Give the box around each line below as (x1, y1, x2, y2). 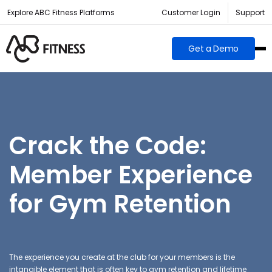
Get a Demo (188, 42, 239, 55)
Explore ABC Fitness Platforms (7, 7, 115, 18)
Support (236, 7, 265, 18)
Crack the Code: (9, 128, 206, 163)
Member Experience (9, 157, 253, 192)
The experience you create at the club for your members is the (9, 251, 235, 262)
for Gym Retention (9, 186, 231, 221)
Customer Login (161, 7, 220, 18)
